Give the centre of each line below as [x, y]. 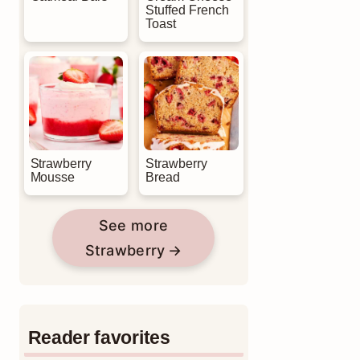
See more [133, 225]
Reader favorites [99, 337]
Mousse [53, 177]
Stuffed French [187, 10]
